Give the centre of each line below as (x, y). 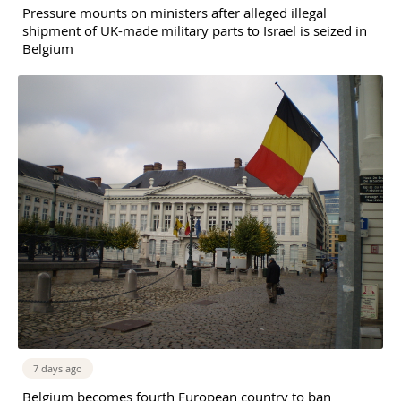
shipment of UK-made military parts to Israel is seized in (195, 30)
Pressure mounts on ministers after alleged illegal (175, 12)
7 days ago (58, 368)
